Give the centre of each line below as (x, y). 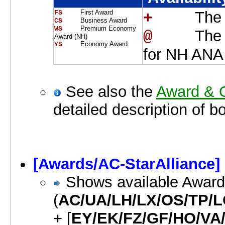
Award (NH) (71, 37)
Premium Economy (107, 29)
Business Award (103, 21)
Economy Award (103, 44)
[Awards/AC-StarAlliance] (127, 164)
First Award (96, 13)
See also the (109, 92)
